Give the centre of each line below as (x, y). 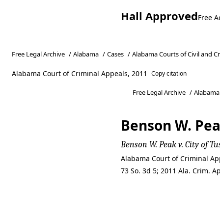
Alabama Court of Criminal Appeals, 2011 (80, 73)
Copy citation (169, 73)
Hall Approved (159, 16)
